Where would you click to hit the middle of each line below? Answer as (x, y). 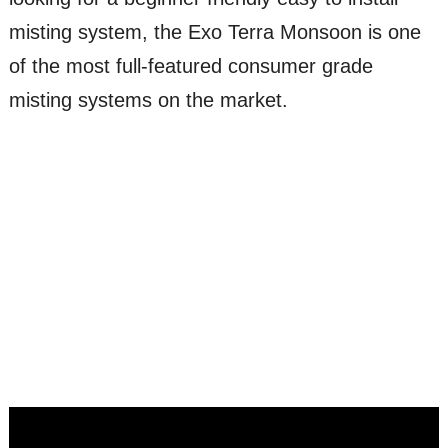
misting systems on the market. (148, 100)
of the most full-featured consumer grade (190, 66)
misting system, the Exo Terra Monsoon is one (214, 32)
